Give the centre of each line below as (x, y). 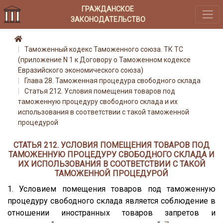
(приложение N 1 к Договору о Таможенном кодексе (104, 60)
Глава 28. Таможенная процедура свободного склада (112, 81)
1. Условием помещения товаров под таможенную (111, 189)
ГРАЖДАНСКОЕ (108, 9)
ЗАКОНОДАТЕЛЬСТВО (108, 19)
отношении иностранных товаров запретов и (111, 213)
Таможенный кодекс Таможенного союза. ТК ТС (104, 50)
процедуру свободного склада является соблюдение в (111, 201)
